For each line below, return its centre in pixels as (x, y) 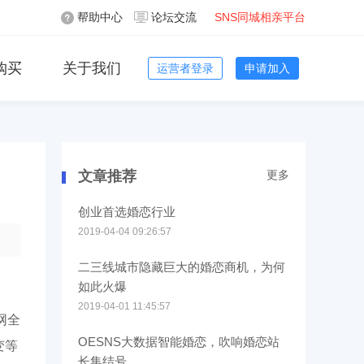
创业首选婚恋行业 (127, 212)
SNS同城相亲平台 (260, 17)
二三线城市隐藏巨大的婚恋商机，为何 (182, 267)
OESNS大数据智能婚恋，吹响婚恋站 (179, 342)
